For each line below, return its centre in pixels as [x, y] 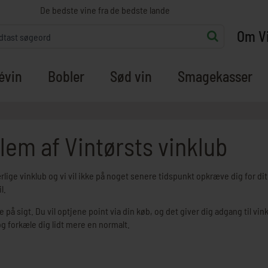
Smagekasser [215, 76]
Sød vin [131, 76]
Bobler [66, 76]
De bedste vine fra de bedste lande [105, 10]
